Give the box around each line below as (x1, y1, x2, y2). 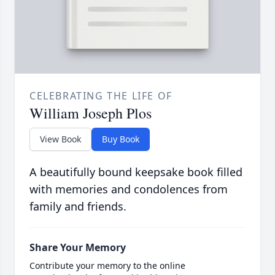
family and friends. (29, 199, 126, 214)
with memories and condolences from (29, 182, 228, 197)
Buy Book (102, 133, 139, 145)
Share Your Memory (29, 241, 126, 255)
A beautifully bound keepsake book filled (29, 165, 242, 180)
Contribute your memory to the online (29, 260, 185, 272)
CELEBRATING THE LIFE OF (29, 89, 172, 103)
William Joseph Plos (29, 103, 152, 123)
